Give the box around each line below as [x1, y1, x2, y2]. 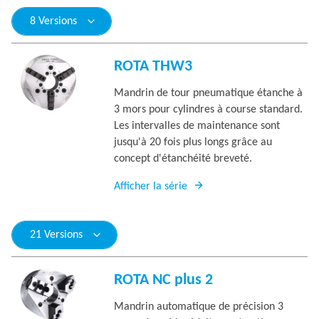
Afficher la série [114, 181, 187, 192]
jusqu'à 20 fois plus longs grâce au [114, 137, 272, 148]
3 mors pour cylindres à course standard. [114, 104, 303, 115]
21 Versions [30, 229, 83, 241]
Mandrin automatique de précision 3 [114, 301, 283, 313]
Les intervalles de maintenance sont [114, 120, 280, 132]
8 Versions [30, 16, 77, 27]
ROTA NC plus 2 [114, 272, 213, 288]
